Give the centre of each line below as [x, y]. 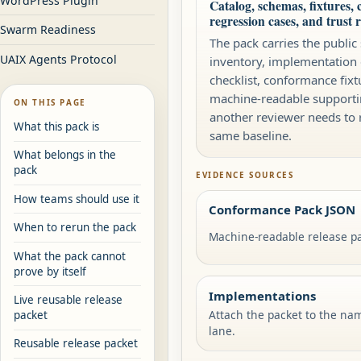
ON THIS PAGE [50, 102]
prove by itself [50, 271]
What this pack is [56, 127]
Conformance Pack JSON [282, 209]
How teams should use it [76, 199]
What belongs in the [64, 155]
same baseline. [250, 135]
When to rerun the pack [75, 228]
